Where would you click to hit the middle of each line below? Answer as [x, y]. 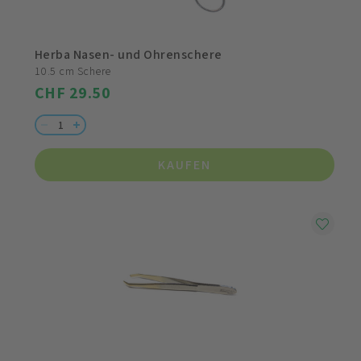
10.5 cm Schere [73, 71]
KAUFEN [185, 165]
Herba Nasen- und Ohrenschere [129, 55]
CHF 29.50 [73, 93]
